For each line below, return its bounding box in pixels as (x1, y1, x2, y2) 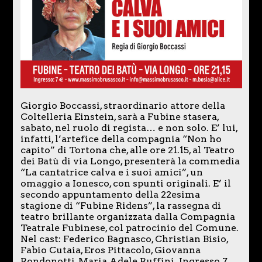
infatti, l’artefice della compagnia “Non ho (20, 133, 222, 145)
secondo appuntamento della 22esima (20, 189, 200, 201)
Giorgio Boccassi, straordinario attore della (20, 100, 225, 112)
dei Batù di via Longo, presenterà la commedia (20, 156, 240, 167)
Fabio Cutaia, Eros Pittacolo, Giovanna (20, 244, 201, 256)
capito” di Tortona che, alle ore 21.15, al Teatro (20, 144, 235, 156)
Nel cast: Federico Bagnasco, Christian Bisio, (20, 233, 228, 245)
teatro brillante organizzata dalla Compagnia (20, 211, 235, 223)
